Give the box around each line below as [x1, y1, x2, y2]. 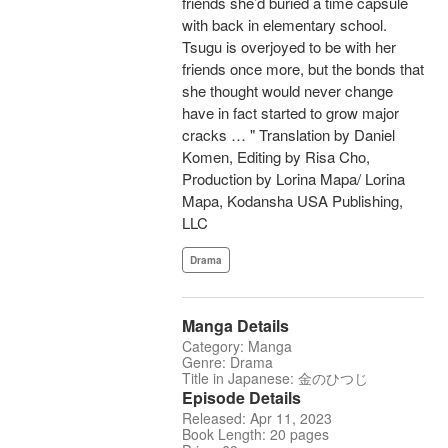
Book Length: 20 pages [182, 424, 329, 445]
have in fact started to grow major [182, 102, 399, 124]
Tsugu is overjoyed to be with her [182, 36, 396, 58]
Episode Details [182, 386, 301, 410]
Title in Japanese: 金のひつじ [182, 368, 368, 389]
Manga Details [182, 314, 289, 338]
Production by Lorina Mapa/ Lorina [182, 168, 405, 190]
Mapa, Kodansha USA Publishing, [182, 190, 403, 212]
